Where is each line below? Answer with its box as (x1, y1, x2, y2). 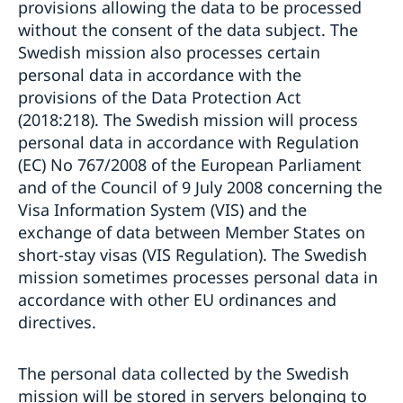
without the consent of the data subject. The (18, 18, 358, 40)
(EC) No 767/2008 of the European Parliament (18, 153, 362, 175)
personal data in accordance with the (18, 63, 301, 85)
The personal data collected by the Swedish (18, 362, 349, 384)
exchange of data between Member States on (18, 220, 365, 243)
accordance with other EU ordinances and (18, 288, 336, 310)
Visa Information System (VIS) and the (18, 198, 307, 220)
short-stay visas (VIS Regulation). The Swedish (18, 243, 367, 265)
